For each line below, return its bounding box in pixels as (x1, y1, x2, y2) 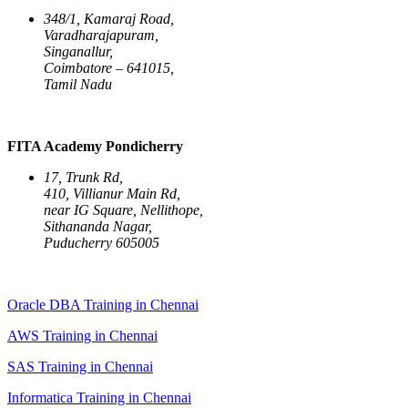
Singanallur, (44, 43, 113, 59)
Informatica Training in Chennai (7, 389, 191, 405)
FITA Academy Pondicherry (7, 138, 183, 154)
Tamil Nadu (44, 76, 112, 92)
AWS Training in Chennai (7, 327, 158, 343)
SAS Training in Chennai (7, 358, 153, 374)
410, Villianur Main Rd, (44, 185, 180, 201)
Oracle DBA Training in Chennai (7, 296, 199, 312)
